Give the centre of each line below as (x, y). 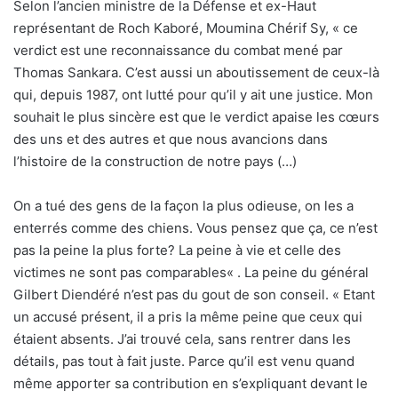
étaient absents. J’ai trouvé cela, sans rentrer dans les (182, 339)
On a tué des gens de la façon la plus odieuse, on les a (183, 206)
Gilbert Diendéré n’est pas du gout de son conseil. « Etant (194, 295)
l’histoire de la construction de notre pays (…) (155, 161)
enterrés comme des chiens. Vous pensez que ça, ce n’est (195, 228)
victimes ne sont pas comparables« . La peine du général (191, 272)
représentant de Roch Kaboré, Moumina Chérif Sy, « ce (186, 28)
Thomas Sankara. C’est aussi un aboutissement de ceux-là (196, 72)
